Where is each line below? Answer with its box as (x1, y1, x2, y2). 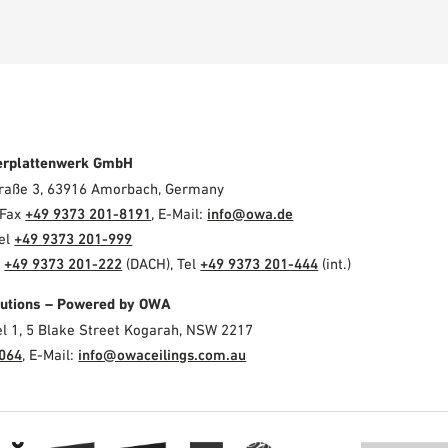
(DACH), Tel (122, 255, 201, 273)
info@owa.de (207, 205, 294, 223)
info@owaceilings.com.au (78, 345, 247, 363)
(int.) (318, 255, 352, 273)
